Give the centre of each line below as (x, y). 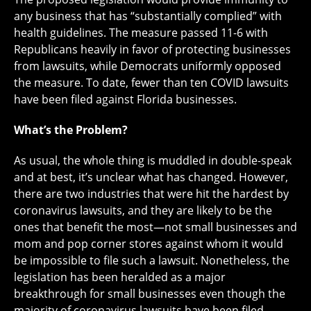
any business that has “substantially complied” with (148, 16)
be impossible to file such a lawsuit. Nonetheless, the (152, 261)
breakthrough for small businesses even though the (150, 294)
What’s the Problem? (71, 130)
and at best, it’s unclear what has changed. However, (151, 177)
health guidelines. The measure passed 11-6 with (141, 33)
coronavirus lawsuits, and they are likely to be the (143, 211)
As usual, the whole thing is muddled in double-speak (153, 161)
